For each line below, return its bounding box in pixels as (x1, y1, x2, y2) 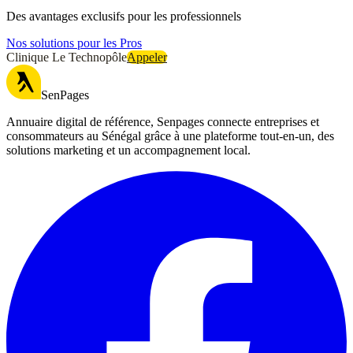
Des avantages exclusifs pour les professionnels (6, 9, 241, 23)
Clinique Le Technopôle (6, 50, 127, 64)
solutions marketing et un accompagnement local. (6, 143, 251, 157)
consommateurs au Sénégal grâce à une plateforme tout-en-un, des (6, 129, 334, 143)
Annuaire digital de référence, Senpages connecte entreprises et (6, 115, 319, 128)
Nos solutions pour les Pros (6, 36, 142, 50)
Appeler (127, 50, 167, 64)
